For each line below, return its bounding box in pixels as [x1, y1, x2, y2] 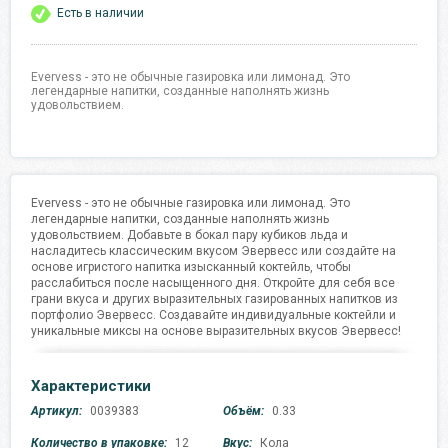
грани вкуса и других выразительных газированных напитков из [31, 292, 398, 306]
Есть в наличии [57, 6, 144, 20]
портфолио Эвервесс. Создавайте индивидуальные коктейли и [31, 308, 396, 322]
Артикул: [31, 404, 82, 419]
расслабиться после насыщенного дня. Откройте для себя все [31, 276, 395, 290]
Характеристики [31, 377, 151, 396]
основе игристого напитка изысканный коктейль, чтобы [31, 260, 351, 274]
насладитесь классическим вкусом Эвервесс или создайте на [31, 244, 396, 258]
